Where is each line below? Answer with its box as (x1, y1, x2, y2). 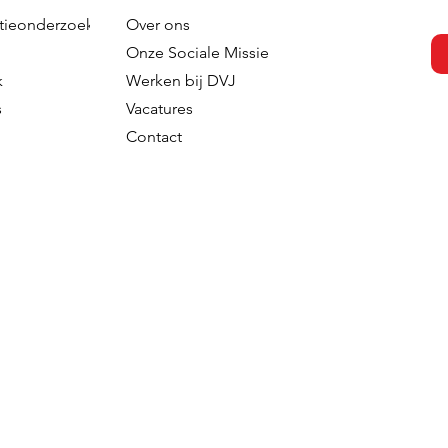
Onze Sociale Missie (125, 43, 269, 62)
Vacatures (125, 99, 193, 118)
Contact (125, 127, 182, 146)
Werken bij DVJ (125, 71, 236, 90)
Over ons (125, 15, 190, 34)
